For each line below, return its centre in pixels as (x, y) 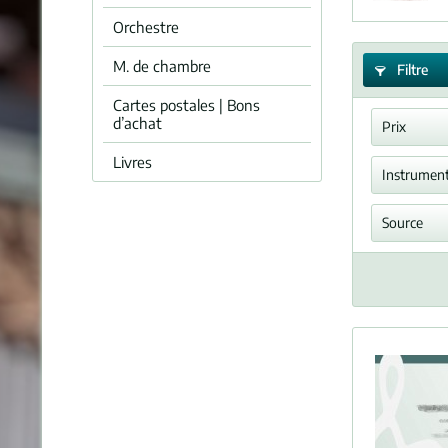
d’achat (137, 123)
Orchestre (146, 27)
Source (402, 222)
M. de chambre (162, 66)
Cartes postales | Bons (186, 105)
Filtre (411, 69)
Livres (132, 162)
